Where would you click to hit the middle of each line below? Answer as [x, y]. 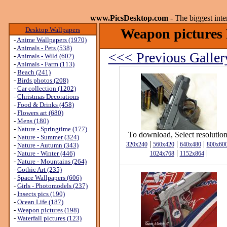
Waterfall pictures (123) [49, 218]
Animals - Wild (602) [45, 56]
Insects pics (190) [41, 194]
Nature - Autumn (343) [48, 145]
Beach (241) [34, 72]
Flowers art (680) [40, 113]
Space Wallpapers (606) [49, 178]
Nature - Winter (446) [46, 153]
